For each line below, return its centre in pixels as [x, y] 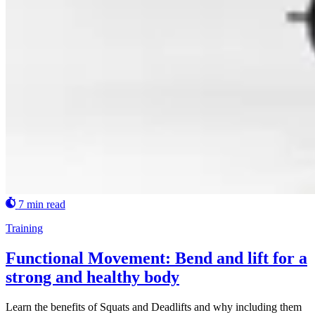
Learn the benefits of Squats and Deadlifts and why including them [154, 307]
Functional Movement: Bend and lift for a [156, 258]
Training [24, 228]
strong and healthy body [92, 277]
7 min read [41, 204]
